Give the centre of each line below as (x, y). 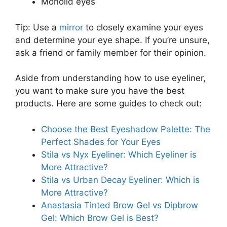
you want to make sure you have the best (100, 91)
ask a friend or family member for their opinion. (111, 52)
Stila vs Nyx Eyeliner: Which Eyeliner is (119, 154)
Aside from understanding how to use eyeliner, (110, 78)
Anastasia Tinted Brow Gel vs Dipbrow (120, 205)
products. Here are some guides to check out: (108, 103)
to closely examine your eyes (143, 27)
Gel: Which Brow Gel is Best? (100, 218)
